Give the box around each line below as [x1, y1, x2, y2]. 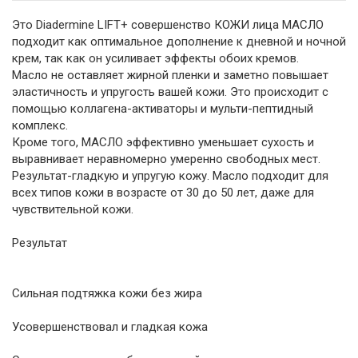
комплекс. [12, 118, 68, 133]
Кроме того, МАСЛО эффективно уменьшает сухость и [12, 135, 314, 149]
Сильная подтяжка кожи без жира [12, 286, 202, 300]
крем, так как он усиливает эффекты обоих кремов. [12, 51, 299, 66]
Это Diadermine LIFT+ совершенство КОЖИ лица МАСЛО [12, 18, 324, 32]
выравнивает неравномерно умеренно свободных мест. [12, 152, 320, 166]
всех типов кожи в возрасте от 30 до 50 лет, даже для [12, 185, 314, 200]
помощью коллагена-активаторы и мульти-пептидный [12, 101, 313, 116]
